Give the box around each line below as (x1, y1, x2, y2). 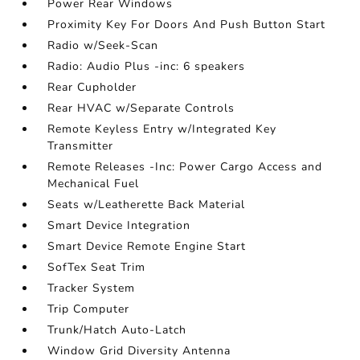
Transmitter (47, 138, 114, 154)
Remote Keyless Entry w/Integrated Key (47, 121, 277, 137)
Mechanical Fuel (47, 176, 140, 192)
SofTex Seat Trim (47, 260, 146, 276)
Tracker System (47, 280, 136, 297)
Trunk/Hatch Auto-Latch (47, 322, 187, 338)
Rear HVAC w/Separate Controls (47, 100, 235, 117)
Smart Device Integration (47, 218, 191, 234)
